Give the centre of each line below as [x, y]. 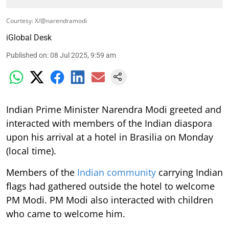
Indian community [117, 172]
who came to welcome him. [66, 214]
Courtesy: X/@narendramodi [47, 21]
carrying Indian [189, 172]
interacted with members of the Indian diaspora [109, 123]
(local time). [31, 151]
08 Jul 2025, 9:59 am [83, 55]
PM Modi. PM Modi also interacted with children [110, 200]
